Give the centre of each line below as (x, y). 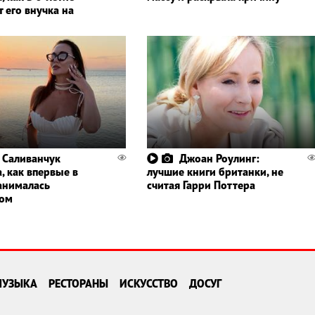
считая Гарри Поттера (201, 185)
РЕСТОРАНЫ (78, 284)
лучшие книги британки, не (215, 172)
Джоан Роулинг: (219, 159)
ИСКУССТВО (149, 284)
